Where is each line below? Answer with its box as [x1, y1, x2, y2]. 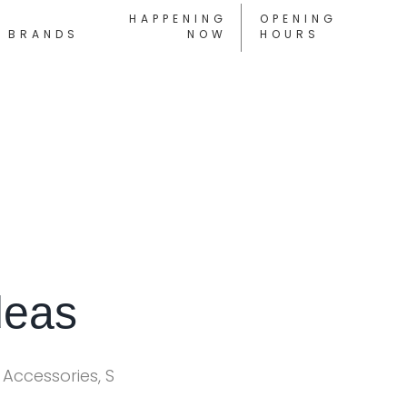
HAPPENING [129, 10, 228, 26]
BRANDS [7, 25, 79, 42]
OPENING [260, 10, 338, 26]
